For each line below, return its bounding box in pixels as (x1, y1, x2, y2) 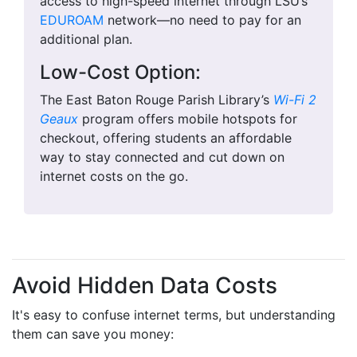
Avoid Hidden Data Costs (12, 272, 277, 299)
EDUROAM (40, 12, 104, 28)
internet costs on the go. (40, 168, 188, 184)
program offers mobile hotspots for (78, 111, 297, 127)
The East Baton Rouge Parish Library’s (40, 92, 273, 108)
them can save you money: (12, 326, 174, 342)
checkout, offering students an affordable (40, 130, 292, 146)
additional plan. (40, 31, 132, 47)
